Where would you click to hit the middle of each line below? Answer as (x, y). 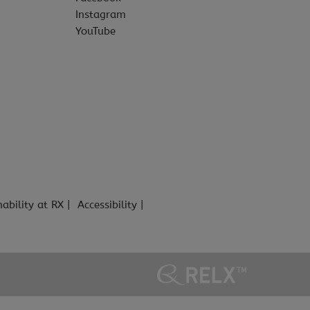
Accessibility (107, 205)
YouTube (95, 31)
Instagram (101, 15)
